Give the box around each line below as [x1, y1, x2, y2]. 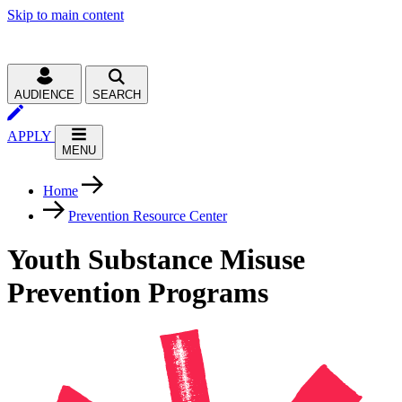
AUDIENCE [14, 88, 74, 101]
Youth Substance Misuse [7, 243, 305, 276]
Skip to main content [7, 7, 124, 22]
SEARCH [92, 88, 141, 101]
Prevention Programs [7, 276, 268, 310]
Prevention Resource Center [68, 208, 227, 223]
